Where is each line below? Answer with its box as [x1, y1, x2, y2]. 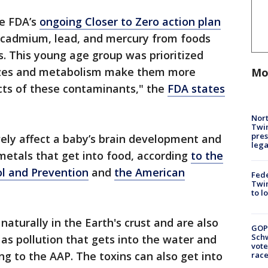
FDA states [167, 81, 225, 96]
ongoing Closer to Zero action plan [39, 14, 221, 29]
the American [114, 165, 185, 180]
